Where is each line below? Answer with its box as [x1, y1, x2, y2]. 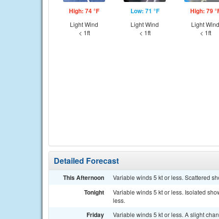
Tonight [84, 188, 104, 197]
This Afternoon [63, 173, 104, 182]
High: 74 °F [69, 6, 99, 15]
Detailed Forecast [54, 155, 119, 166]
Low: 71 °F [130, 6, 159, 15]
